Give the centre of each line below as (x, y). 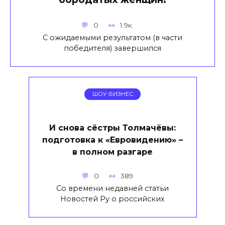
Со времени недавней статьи (113, 188)
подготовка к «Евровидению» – (113, 140)
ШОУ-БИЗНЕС (113, 94)
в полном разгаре (113, 152)
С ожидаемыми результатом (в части (113, 37)
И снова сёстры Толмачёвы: (113, 128)
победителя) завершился (113, 48)
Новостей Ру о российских (113, 199)
